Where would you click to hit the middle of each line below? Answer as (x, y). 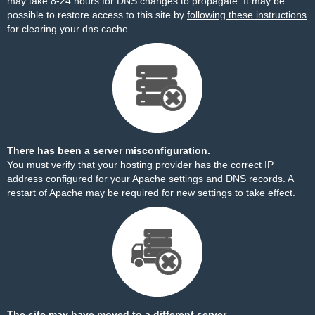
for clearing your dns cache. (69, 29)
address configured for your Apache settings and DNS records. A (150, 179)
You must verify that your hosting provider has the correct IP (140, 165)
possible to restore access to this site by (97, 15)
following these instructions (247, 15)
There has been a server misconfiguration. (109, 150)
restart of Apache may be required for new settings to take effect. (151, 193)
